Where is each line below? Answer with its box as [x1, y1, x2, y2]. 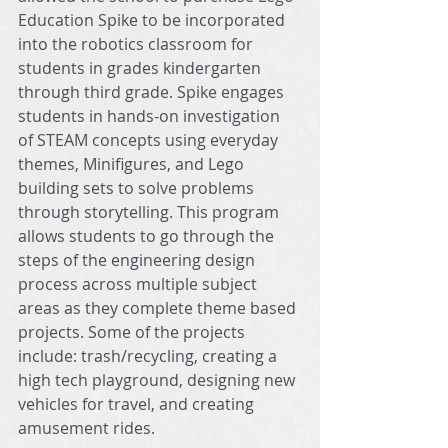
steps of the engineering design [18, 248, 259, 271]
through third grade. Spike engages [18, 80, 288, 103]
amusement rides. [18, 416, 159, 439]
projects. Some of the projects [18, 320, 249, 343]
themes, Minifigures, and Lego [18, 152, 248, 175]
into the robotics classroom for [18, 32, 257, 55]
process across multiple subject [18, 272, 261, 295]
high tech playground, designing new [18, 368, 299, 391]
